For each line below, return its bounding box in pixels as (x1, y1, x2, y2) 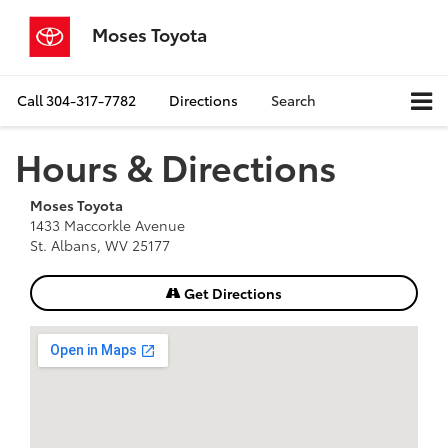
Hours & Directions (15, 140, 337, 192)
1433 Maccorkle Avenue (30, 215, 185, 236)
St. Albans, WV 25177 (30, 235, 170, 256)
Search (271, 90, 316, 110)
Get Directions (181, 283, 282, 304)
